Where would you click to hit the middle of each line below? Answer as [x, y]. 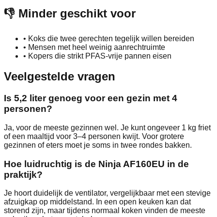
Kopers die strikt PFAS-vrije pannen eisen [100, 56]
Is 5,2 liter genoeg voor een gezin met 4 [91, 98]
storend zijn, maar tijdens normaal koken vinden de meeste [105, 211]
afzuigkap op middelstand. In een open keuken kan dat [97, 202]
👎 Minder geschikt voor [70, 13]
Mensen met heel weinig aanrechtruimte [97, 47]
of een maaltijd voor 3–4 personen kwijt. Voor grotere [94, 137]
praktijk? [23, 174]
